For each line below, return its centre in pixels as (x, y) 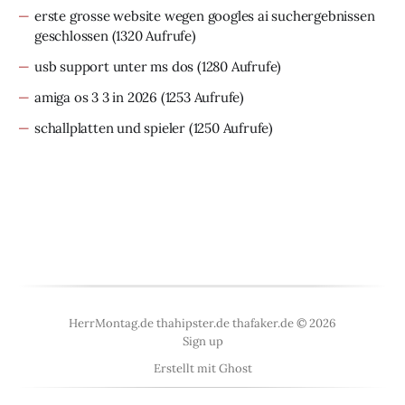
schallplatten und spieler (110, 127)
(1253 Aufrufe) (201, 97)
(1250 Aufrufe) (230, 127)
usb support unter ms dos (114, 66)
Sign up (202, 341)
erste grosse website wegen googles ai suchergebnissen (205, 15)
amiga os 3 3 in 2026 (96, 97)
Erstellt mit (186, 368)
